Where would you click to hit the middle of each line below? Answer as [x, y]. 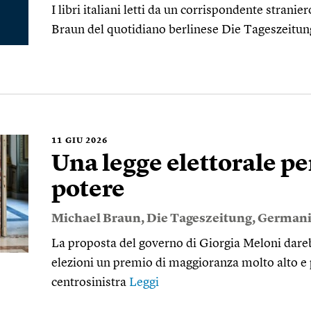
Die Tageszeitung [199, 218]
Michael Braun [96, 218]
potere [88, 190]
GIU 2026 [86, 141]
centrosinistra [90, 282]
